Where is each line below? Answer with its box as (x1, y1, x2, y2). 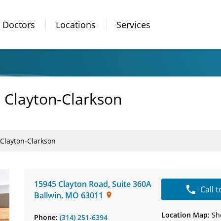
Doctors (2, 18, 35, 31)
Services (116, 18, 150, 31)
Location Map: (161, 210, 210, 220)
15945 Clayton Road (34, 179, 108, 189)
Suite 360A (112, 179, 151, 189)
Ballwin (34, 190, 61, 201)
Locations (56, 18, 96, 31)
